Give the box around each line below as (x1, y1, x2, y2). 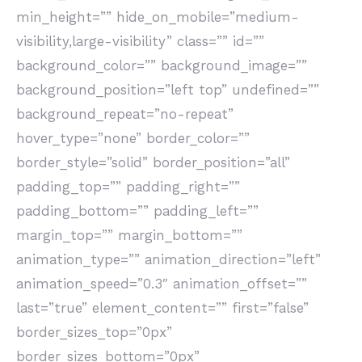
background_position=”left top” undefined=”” (16, 82, 319, 98)
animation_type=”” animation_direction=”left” (16, 251, 321, 267)
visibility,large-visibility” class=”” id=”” (16, 33, 264, 49)
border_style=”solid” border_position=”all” (16, 154, 290, 170)
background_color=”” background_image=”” (16, 57, 307, 74)
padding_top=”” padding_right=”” (16, 179, 240, 195)
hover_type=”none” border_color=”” (16, 130, 250, 146)
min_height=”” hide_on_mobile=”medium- (16, 9, 299, 25)
